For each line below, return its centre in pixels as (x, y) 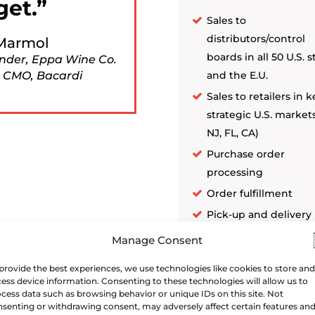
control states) (243, 251)
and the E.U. (237, 76)
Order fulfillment (249, 194)
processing (234, 173)
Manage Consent (157, 240)
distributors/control (256, 39)
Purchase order (245, 154)
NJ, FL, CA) (232, 133)
